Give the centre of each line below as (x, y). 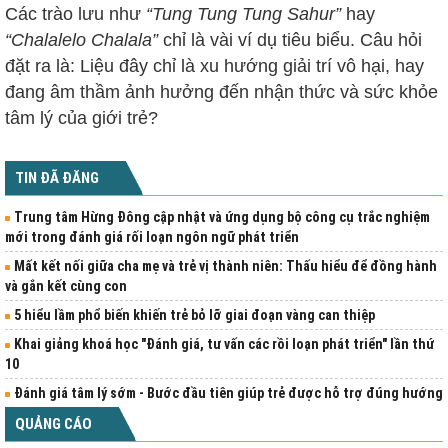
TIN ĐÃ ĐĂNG (57, 178)
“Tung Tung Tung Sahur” (243, 14)
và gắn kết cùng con (66, 286)
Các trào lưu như (75, 14)
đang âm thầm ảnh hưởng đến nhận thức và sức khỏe (221, 92)
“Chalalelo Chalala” (81, 40)
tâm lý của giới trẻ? (81, 118)
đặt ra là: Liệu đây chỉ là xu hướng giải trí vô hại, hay (214, 66)
